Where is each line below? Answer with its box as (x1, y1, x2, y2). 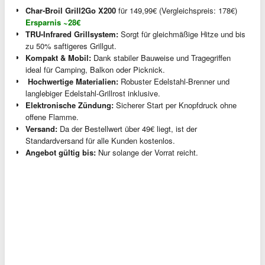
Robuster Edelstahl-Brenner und (118, 76, 230, 88)
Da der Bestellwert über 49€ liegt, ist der (57, 123, 197, 135)
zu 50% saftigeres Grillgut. (25, 40, 117, 52)
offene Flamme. (25, 111, 79, 123)
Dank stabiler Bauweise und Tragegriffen (91, 52, 231, 64)
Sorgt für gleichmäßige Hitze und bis (118, 28, 245, 40)
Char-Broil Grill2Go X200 (25, 5, 116, 17)
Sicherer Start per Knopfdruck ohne (114, 99, 237, 111)
